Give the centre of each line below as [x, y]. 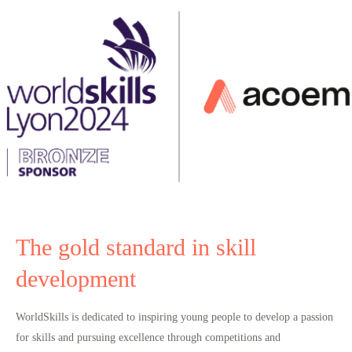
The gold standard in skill [136, 247]
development [76, 279]
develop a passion [294, 316]
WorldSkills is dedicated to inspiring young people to [136, 316]
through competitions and [222, 337]
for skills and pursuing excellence [90, 337]
